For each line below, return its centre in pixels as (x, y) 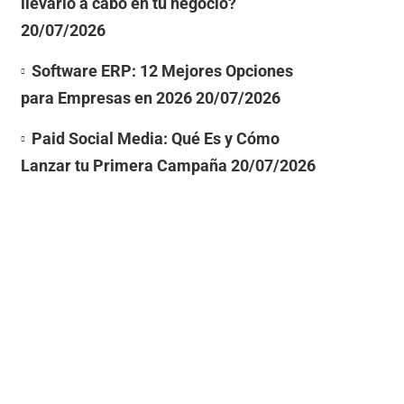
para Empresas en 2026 (106, 97)
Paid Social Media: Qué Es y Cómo (155, 138)
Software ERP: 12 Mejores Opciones (162, 70)
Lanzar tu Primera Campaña (124, 165)
